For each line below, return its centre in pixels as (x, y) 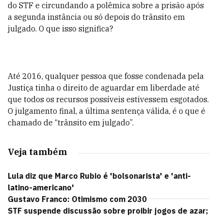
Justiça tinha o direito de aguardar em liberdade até (104, 88)
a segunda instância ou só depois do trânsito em (96, 17)
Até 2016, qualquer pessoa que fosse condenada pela (106, 76)
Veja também (37, 152)
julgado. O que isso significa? (61, 29)
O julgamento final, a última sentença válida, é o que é (107, 111)
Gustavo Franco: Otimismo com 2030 (77, 199)
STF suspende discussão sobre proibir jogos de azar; (108, 211)
